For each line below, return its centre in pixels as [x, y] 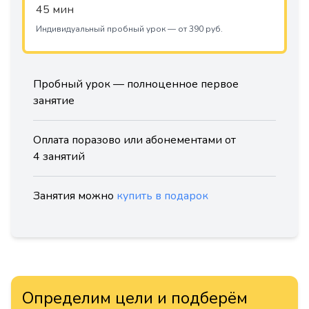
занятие [54, 101]
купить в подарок [162, 196]
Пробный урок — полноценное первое [136, 84]
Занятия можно [75, 196]
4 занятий [59, 157]
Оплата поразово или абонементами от [134, 140]
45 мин [55, 10]
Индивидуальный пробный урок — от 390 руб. [129, 29]
